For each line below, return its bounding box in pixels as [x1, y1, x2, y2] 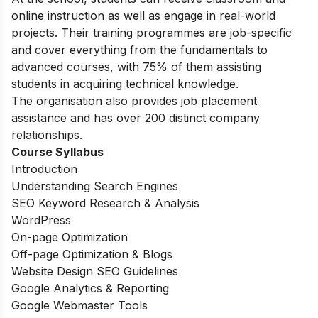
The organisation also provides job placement [11, 93, 257, 108]
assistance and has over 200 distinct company [11, 110, 260, 125]
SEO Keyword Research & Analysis [11, 195, 199, 210]
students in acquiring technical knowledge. [11, 76, 238, 91]
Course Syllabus [11, 144, 104, 159]
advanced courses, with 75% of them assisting [11, 59, 261, 74]
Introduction [11, 161, 77, 176]
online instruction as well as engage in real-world [11, 8, 275, 23]
